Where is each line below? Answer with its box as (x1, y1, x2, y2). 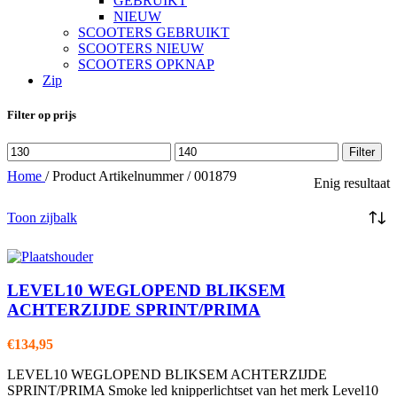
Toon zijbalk (7, 209, 77, 225)
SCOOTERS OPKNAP (78, 57, 214, 73)
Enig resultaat (314, 175, 390, 191)
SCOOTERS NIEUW (78, 41, 204, 57)
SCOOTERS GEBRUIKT (78, 25, 230, 41)
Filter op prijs (7, 108, 76, 122)
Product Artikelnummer (52, 167, 187, 183)
